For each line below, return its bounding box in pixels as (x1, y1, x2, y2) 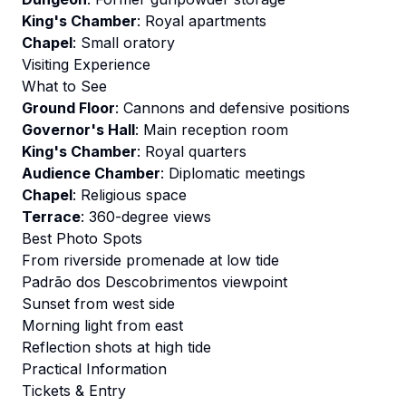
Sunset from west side (22, 295, 175, 313)
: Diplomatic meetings (160, 164, 305, 182)
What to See (22, 77, 107, 95)
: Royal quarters (137, 142, 246, 160)
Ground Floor (22, 99, 115, 117)
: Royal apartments (137, 12, 266, 30)
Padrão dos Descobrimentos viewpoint (22, 273, 287, 291)
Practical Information (22, 360, 167, 378)
